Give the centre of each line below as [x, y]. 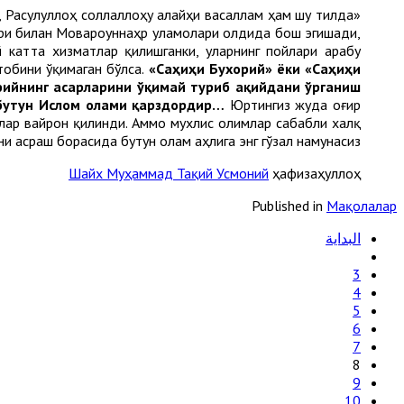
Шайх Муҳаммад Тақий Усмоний [169, 173]
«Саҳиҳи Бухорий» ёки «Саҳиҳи [252, 69]
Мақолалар [362, 206]
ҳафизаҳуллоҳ [315, 173]
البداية [343, 238]
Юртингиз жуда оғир [293, 105]
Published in [287, 206]
